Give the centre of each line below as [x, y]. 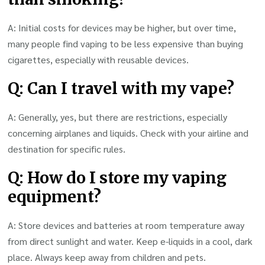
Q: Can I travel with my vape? [121, 89]
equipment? [55, 197]
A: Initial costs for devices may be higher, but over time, [122, 28]
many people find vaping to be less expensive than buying [126, 44]
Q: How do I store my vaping [117, 178]
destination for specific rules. [67, 149]
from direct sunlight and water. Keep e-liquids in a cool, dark [130, 241]
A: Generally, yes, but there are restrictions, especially [118, 117]
